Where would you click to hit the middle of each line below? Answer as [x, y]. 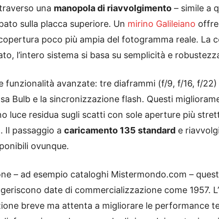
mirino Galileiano [162, 24]
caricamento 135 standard [120, 130]
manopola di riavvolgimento [113, 8]
